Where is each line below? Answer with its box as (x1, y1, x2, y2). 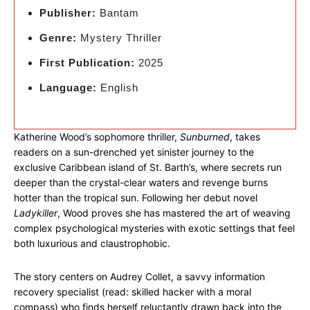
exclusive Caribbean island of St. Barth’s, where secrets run (14, 161, 282, 173)
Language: (39, 82, 97, 93)
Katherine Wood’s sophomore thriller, (14, 131, 180, 143)
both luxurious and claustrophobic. (14, 237, 170, 249)
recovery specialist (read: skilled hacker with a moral (14, 286, 251, 298)
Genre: (39, 32, 77, 44)
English (97, 82, 138, 93)
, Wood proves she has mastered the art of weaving (57, 207, 291, 219)
